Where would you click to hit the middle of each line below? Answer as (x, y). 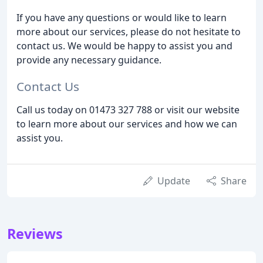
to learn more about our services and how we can (127, 124)
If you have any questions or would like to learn (122, 17)
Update (174, 181)
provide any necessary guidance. (89, 60)
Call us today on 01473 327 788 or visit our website (128, 109)
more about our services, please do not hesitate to (129, 31)
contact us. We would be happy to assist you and (124, 45)
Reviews (35, 233)
